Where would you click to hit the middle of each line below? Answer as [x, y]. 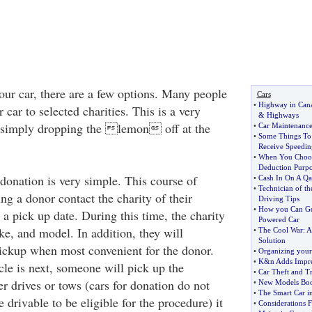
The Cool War [280, 230]
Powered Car [279, 219]
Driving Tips [279, 198]
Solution [272, 240]
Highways [282, 115]
